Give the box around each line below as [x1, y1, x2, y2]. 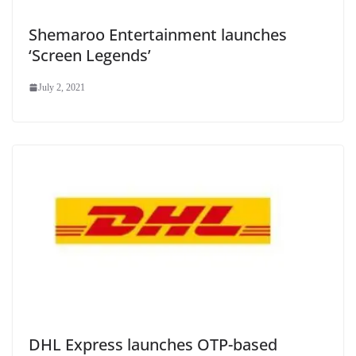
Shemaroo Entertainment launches [29, 23, 287, 45]
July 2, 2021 [38, 81, 85, 93]
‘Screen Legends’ [29, 44, 151, 66]
